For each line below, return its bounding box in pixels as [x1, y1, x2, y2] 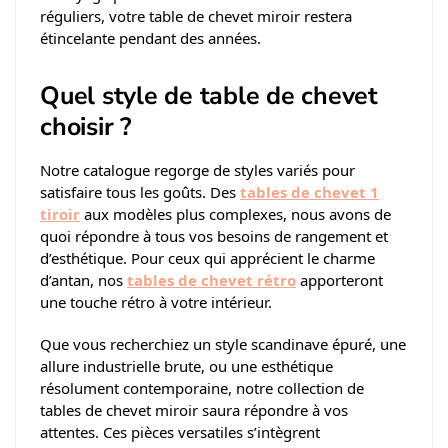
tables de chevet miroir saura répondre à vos [40, 399, 348, 420]
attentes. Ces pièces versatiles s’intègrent [40, 421, 320, 442]
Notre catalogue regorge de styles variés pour [40, 160, 355, 181]
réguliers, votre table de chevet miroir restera [40, 6, 352, 27]
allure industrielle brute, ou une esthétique [40, 355, 333, 376]
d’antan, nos [40, 270, 127, 291]
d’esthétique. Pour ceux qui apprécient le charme [40, 248, 375, 269]
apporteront [296, 270, 383, 291]
